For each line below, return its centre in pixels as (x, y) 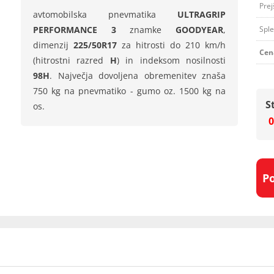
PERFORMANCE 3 (75, 30)
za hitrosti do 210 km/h (172, 45)
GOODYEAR (200, 30)
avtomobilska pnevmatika (106, 14)
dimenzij (54, 45)
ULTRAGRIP (202, 14)
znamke (146, 30)
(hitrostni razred (72, 60)
